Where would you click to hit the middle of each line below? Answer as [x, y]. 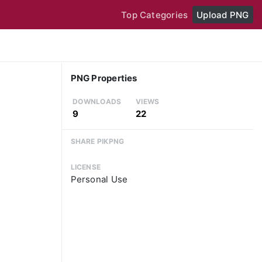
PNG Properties [104, 78]
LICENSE [86, 167]
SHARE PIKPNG [97, 141]
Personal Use [99, 180]
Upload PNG [223, 15]
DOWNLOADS [97, 102]
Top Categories [155, 15]
